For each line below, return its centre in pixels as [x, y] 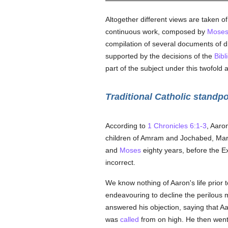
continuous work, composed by [156, 32]
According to [126, 126]
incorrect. [120, 162]
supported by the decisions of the [160, 56]
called [129, 219]
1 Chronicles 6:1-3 [177, 126]
